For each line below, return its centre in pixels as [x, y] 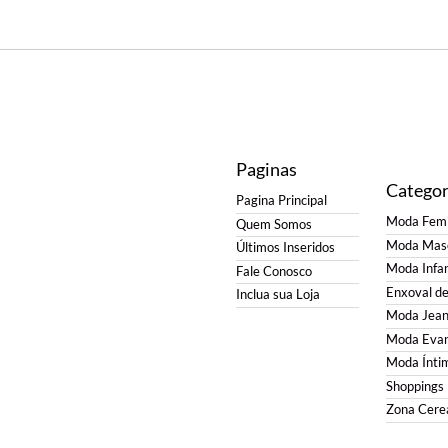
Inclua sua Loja [277, 295]
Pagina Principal [281, 201]
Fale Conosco [273, 271]
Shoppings [414, 386]
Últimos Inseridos [285, 248]
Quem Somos [273, 224]
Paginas [266, 169]
